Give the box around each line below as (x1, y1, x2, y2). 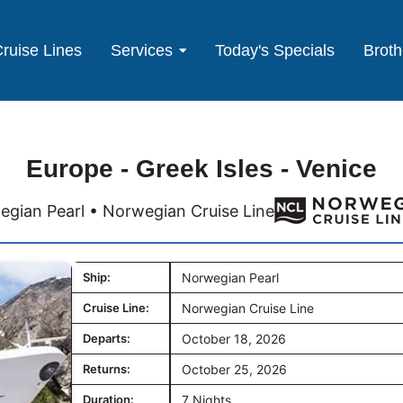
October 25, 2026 (182, 362, 287, 377)
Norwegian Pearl (182, 270, 279, 285)
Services (111, 40, 174, 59)
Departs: (83, 331, 130, 345)
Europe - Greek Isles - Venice (26, 155, 377, 183)
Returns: (83, 362, 130, 376)
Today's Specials (215, 40, 336, 59)
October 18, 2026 (182, 331, 286, 346)
